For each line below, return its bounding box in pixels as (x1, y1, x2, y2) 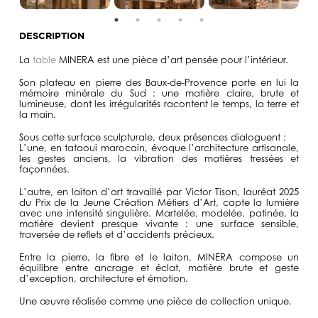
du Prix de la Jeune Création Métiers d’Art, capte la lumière (18, 196, 300, 208)
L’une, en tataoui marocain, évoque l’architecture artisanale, (18, 141, 300, 153)
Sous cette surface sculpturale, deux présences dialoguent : (18, 131, 286, 143)
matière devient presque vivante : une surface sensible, (18, 217, 300, 229)
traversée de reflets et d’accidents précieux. (18, 228, 214, 240)
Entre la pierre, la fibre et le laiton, (18, 251, 198, 263)
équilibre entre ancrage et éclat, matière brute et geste (18, 261, 300, 273)
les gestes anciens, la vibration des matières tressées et (18, 152, 300, 164)
